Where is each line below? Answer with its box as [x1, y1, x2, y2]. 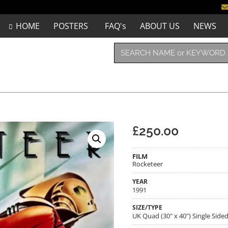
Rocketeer [132, 159, 163, 169]
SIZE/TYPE [132, 203, 162, 212]
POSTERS [53, 20, 88, 32]
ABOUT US [139, 20, 180, 32]
